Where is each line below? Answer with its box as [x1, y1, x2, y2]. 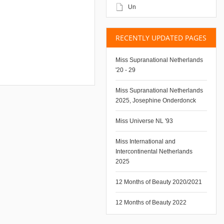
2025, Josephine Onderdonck [115, 97, 196, 104]
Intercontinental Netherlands [115, 148, 193, 155]
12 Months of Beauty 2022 [115, 199, 187, 206]
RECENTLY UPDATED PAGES [115, 33, 207, 42]
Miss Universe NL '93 [115, 117, 173, 124]
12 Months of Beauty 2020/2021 [115, 178, 202, 185]
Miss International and [115, 138, 176, 145]
